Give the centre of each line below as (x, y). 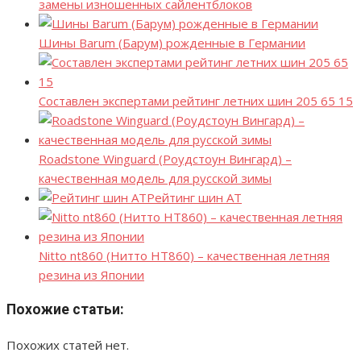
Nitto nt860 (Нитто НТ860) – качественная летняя (184, 255)
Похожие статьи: (65, 310)
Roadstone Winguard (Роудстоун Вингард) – (165, 158)
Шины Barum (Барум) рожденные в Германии (172, 42)
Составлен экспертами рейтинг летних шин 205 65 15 (196, 100)
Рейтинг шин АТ (194, 197)
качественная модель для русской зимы (155, 178)
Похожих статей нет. (68, 344)
